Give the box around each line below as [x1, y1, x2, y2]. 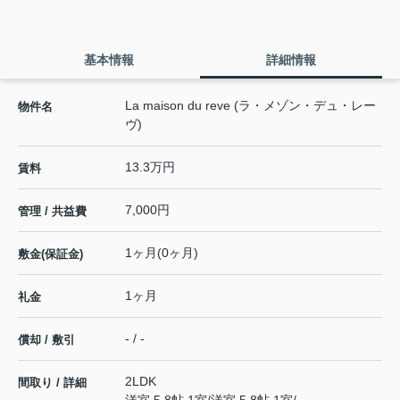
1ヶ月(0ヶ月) [125, 246, 198, 261]
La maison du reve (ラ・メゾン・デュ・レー [125, 98, 376, 113]
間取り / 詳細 [18, 376, 87, 390]
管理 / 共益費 [18, 204, 87, 219]
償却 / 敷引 [18, 333, 75, 347]
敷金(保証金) [18, 247, 83, 262]
